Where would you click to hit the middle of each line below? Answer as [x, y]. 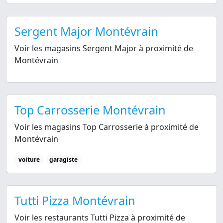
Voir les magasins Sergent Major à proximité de [104, 48]
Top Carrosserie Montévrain [90, 110]
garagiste [64, 159]
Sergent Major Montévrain [86, 31]
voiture [29, 159]
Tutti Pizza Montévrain [75, 200]
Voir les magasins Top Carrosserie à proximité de [107, 127]
